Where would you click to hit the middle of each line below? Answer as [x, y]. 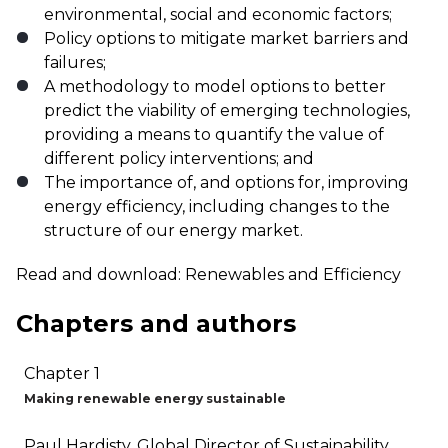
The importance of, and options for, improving [226, 182]
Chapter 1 [62, 373]
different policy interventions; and [179, 158]
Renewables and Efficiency [293, 274]
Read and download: [100, 274]
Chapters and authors [156, 323]
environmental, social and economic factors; [218, 14]
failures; [75, 62]
